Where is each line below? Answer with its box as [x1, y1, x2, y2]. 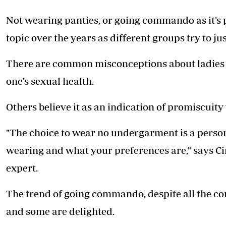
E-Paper [180, 2, 203, 11]
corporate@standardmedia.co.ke [39, 22, 129, 30]
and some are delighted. [6, 205, 115, 217]
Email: [21, 22, 39, 30]
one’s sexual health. [6, 75, 94, 87]
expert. [6, 162, 38, 174]
